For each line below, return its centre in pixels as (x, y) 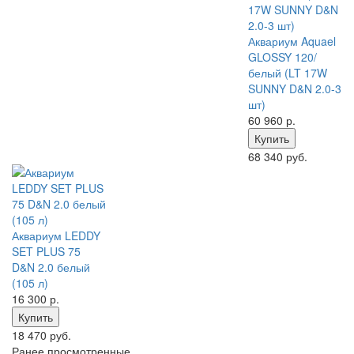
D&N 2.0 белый (51, 267)
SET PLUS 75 (46, 251)
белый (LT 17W (287, 73)
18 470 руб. (41, 335)
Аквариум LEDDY (56, 235)
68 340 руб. (277, 156)
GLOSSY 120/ (282, 57)
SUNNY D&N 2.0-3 (294, 88)
